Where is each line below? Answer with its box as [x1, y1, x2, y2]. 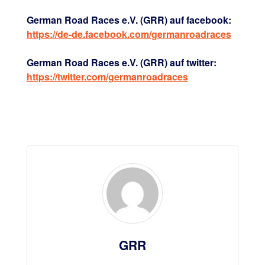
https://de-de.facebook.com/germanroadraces [26, 27, 231, 41]
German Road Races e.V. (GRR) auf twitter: [26, 56, 216, 70]
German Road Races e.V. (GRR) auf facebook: [26, 13, 231, 27]
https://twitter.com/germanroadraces [26, 70, 188, 84]
